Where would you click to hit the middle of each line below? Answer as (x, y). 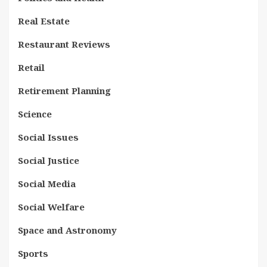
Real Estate (44, 21)
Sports (33, 253)
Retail (31, 67)
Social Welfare (51, 207)
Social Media (47, 183)
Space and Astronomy (67, 230)
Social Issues (48, 137)
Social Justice (49, 160)
